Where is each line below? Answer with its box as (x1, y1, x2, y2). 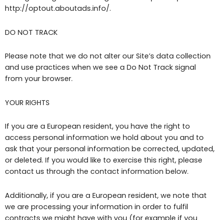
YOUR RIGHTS (5, 97, 50, 108)
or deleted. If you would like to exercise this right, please (5, 155, 202, 165)
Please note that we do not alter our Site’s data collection (5, 51, 211, 61)
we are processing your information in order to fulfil (5, 201, 188, 212)
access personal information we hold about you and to (5, 133, 204, 143)
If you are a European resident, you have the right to (5, 121, 190, 132)
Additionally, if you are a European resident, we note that (5, 190, 207, 200)
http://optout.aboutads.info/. (5, 3, 111, 14)
